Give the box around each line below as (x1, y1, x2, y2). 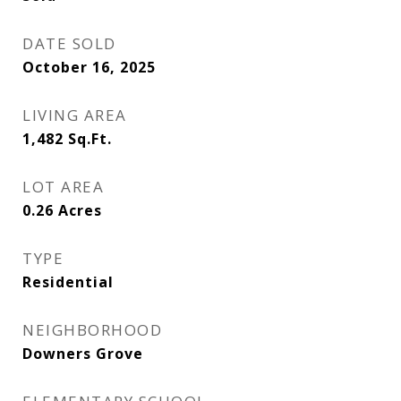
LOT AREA (22, 176, 104, 197)
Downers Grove (22, 344, 143, 363)
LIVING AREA (22, 105, 127, 125)
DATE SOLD (22, 33, 116, 54)
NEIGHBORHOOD (22, 320, 162, 340)
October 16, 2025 (22, 57, 156, 77)
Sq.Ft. (68, 129, 112, 149)
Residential (22, 272, 114, 292)
